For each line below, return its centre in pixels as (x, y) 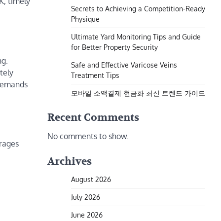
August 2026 (91, 179)
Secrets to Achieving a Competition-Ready (138, 8)
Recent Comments (93, 118)
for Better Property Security (114, 47)
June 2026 (87, 215)
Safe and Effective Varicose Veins (124, 65)
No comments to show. (88, 136)
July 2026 (86, 197)
